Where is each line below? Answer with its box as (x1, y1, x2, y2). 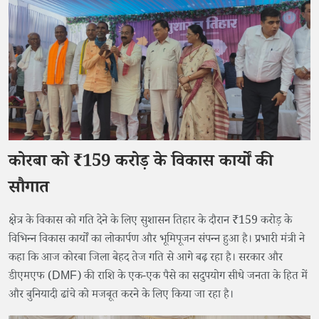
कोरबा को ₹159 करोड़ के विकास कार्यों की (9, 150, 273, 177)
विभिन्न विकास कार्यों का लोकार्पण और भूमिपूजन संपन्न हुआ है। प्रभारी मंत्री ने (9, 231, 305, 250)
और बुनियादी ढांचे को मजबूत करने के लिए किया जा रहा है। (9, 287, 234, 305)
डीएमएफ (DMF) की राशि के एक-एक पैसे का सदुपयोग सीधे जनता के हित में (9, 268, 308, 287)
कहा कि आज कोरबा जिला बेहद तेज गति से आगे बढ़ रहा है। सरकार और (9, 250, 283, 268)
